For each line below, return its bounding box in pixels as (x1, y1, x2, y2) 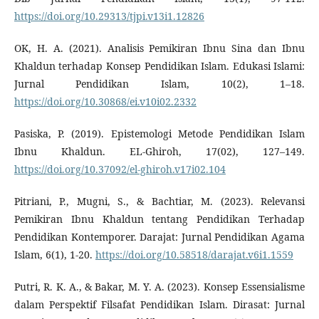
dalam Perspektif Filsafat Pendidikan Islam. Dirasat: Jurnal (14, 298, 305, 312)
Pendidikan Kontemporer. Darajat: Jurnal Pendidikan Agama (14, 230, 305, 244)
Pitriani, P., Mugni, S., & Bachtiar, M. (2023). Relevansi (14, 194, 305, 209)
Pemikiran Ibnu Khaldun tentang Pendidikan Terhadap (14, 212, 305, 226)
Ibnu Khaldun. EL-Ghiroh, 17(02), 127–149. (14, 145, 305, 159)
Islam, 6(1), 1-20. (14, 248, 95, 262)
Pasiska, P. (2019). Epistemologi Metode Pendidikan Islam (14, 127, 305, 141)
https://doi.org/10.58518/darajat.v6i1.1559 (95, 248, 293, 262)
